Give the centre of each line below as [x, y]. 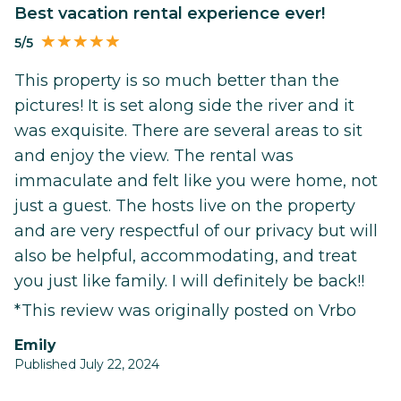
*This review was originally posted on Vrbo [185, 311]
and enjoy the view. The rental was [154, 156]
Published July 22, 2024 [87, 365]
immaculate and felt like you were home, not [196, 181]
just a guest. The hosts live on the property [185, 206]
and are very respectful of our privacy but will [196, 231]
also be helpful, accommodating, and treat [186, 256]
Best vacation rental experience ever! [176, 13]
